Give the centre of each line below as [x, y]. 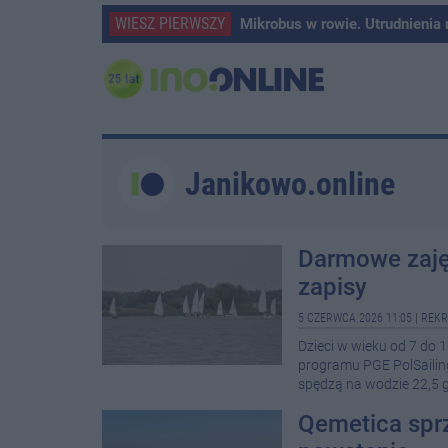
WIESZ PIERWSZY [170, 23]
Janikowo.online [290, 184]
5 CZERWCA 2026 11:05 [355, 318]
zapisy [332, 287]
